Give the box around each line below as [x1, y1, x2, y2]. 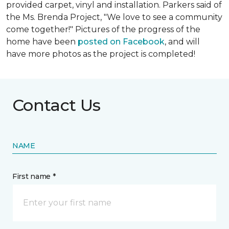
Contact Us [12, 95, 101, 115]
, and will [165, 37, 200, 47]
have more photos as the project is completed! [6, 49, 195, 59]
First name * [12, 172, 56, 181]
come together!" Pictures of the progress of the [6, 25, 200, 34]
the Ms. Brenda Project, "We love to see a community [6, 12, 222, 22]
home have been [6, 37, 78, 47]
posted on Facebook [78, 37, 165, 47]
